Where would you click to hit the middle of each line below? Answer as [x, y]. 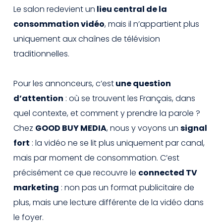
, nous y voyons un [143, 128]
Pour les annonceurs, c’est [64, 83]
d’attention [38, 98]
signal [194, 128]
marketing [36, 187]
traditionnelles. [41, 54]
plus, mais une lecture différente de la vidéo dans [109, 202]
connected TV [168, 172]
